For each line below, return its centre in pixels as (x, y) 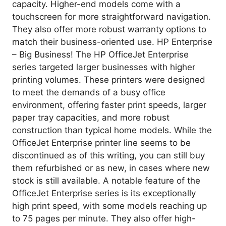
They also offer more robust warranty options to (109, 29)
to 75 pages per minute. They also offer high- (104, 218)
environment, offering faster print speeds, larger (109, 105)
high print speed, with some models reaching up (109, 206)
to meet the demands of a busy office (89, 92)
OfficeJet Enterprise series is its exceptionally (104, 193)
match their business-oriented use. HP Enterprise (112, 42)
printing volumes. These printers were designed (109, 79)
